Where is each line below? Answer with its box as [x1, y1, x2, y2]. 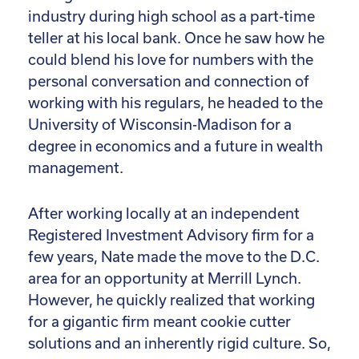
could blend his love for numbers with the [28, 51, 313, 69]
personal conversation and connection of [28, 73, 309, 91]
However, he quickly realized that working [28, 292, 315, 309]
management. [28, 159, 123, 177]
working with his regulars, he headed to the [28, 95, 323, 112]
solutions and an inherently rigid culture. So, [28, 335, 331, 353]
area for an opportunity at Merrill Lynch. [28, 270, 301, 288]
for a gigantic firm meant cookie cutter [28, 313, 291, 331]
